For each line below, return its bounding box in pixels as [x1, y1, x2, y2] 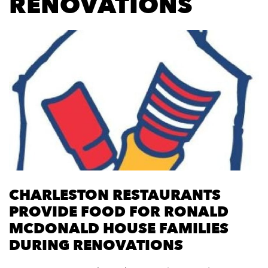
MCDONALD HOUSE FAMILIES [9, 219, 229, 239]
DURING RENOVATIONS [9, 236, 183, 256]
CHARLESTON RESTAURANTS [9, 185, 221, 206]
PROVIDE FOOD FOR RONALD [9, 202, 229, 223]
